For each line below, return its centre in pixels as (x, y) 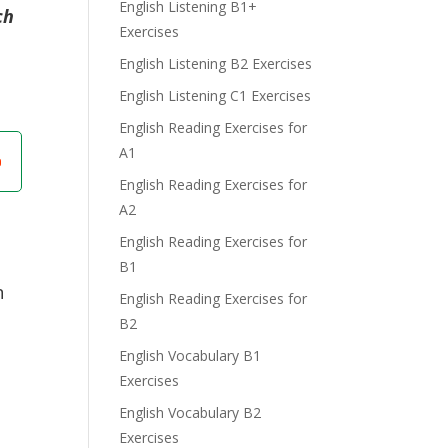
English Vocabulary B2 (190, 412)
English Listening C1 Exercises (215, 95)
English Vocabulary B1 (190, 355)
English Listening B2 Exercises (216, 63)
